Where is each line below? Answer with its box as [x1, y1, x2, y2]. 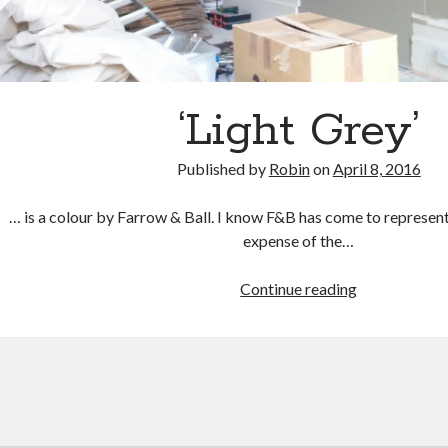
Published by [176, 158, 269, 178]
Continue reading [240, 278, 358, 298]
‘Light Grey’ [178, 101, 420, 160]
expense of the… [243, 230, 355, 250]
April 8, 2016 [332, 158, 421, 178]
